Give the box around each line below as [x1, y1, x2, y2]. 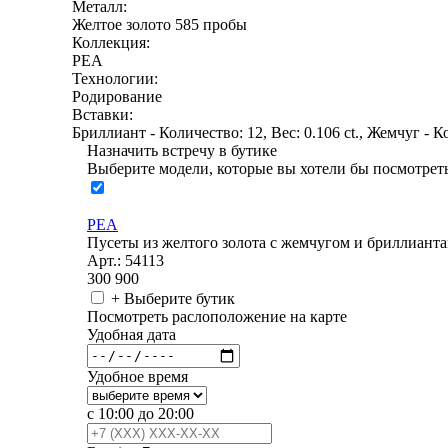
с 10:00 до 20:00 [87, 404, 194, 422]
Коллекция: [72, 33, 150, 51]
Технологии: [72, 69, 158, 87]
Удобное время [87, 367, 188, 385]
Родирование [72, 87, 162, 105]
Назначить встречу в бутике [87, 141, 277, 159]
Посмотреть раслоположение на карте [87, 307, 347, 325]
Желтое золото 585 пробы [72, 15, 247, 33]
